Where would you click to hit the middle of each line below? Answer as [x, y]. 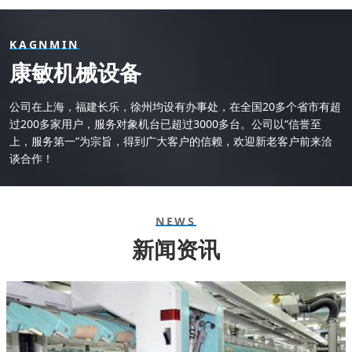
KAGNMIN [44, 44]
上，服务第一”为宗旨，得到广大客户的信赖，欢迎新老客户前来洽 [171, 141]
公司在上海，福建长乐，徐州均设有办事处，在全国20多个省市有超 [175, 106]
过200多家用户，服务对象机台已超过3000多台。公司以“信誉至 [165, 123]
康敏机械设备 [75, 72]
